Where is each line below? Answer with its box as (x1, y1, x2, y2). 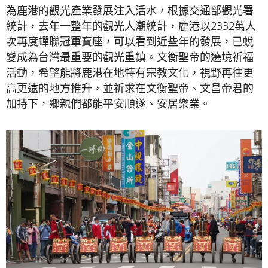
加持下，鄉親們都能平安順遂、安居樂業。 (6, 96, 211, 111)
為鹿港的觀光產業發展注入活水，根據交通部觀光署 (6, 3, 254, 18)
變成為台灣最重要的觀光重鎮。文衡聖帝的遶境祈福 (6, 50, 254, 65)
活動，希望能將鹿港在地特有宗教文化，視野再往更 (6, 65, 254, 80)
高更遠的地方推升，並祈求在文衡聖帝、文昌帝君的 (6, 81, 254, 96)
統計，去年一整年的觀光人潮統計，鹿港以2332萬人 (6, 19, 256, 33)
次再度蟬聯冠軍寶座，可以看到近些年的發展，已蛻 (6, 34, 254, 49)
